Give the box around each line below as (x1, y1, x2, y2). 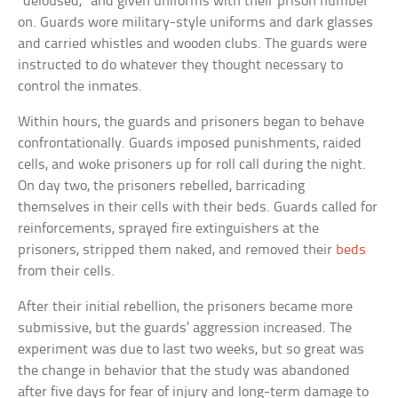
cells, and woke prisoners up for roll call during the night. (18, 156, 367, 172)
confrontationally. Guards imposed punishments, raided (18, 135, 362, 151)
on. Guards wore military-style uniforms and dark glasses (18, 14, 374, 30)
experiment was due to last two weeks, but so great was (18, 341, 365, 357)
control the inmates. (18, 78, 143, 94)
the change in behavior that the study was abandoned (18, 362, 351, 378)
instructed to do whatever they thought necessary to (18, 57, 344, 73)
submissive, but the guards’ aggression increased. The (18, 320, 353, 336)
